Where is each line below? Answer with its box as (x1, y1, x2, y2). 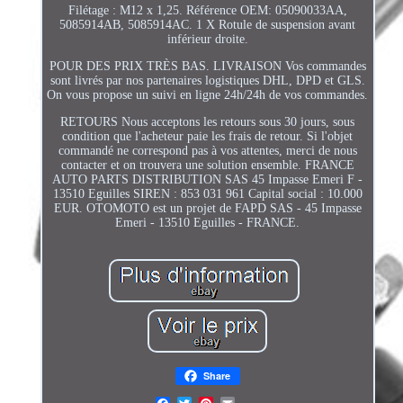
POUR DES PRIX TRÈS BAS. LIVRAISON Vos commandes (49, 58, 366, 73)
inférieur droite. (166, 31, 248, 46)
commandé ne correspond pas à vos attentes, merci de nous (58, 143, 357, 157)
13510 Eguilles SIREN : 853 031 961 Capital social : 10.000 (52, 186, 363, 201)
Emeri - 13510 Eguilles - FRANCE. (115, 215, 300, 229)
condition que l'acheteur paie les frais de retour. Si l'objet (62, 129, 354, 143)
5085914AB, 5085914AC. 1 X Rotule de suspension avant (59, 17, 356, 31)
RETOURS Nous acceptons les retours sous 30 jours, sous (60, 114, 355, 129)
